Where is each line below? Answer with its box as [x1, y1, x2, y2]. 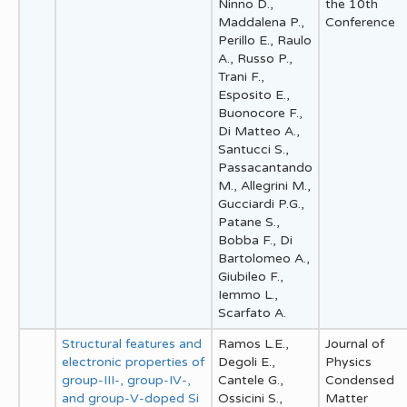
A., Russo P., [218, 50, 293, 66]
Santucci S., [218, 141, 289, 157]
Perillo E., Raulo [218, 32, 312, 48]
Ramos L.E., [218, 335, 289, 352]
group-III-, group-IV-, [62, 372, 191, 388]
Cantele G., [218, 372, 283, 388]
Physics [325, 353, 372, 370]
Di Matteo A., [218, 123, 300, 139]
